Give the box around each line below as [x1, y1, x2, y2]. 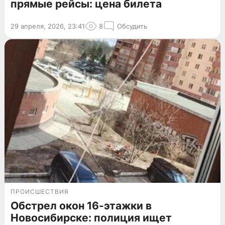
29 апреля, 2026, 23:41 [11, 22, 85, 30]
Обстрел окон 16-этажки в [11, 199, 152, 212]
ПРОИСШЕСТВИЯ [11, 188, 69, 196]
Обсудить [117, 22, 147, 30]
